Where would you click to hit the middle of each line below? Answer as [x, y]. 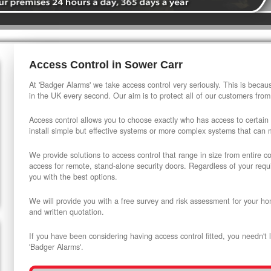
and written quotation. [67, 212]
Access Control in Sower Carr [106, 65]
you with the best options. [73, 177]
